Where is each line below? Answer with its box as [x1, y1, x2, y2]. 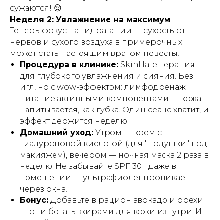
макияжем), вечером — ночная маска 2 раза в [20, 150, 209, 160]
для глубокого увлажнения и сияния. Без [20, 71, 193, 81]
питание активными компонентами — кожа [20, 94, 201, 103]
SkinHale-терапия [118, 60, 195, 69]
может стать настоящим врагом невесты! [10, 49, 180, 58]
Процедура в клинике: [20, 60, 118, 69]
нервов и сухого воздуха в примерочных [10, 37, 182, 47]
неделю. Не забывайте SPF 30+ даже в [20, 162, 176, 171]
